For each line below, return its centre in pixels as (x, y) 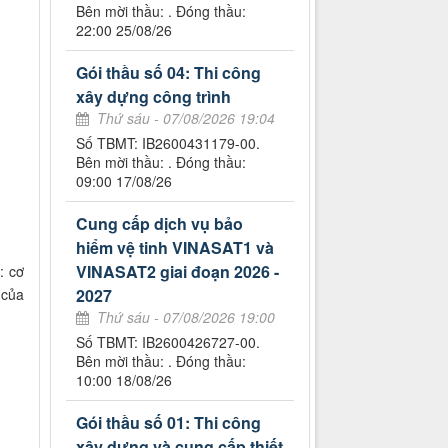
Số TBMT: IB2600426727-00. (168, 342)
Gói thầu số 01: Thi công (169, 423)
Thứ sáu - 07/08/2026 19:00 (186, 317)
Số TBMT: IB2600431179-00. (168, 143)
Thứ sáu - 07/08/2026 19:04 (186, 118)
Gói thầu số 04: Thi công (169, 73)
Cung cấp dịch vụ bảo (160, 224)
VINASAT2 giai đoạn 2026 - (178, 272)
